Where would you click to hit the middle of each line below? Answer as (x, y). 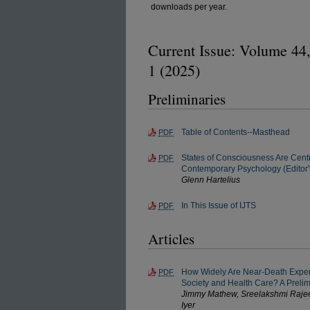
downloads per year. (189, 7)
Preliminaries (187, 99)
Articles (171, 239)
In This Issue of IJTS (219, 206)
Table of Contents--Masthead (236, 132)
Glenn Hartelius (211, 180)
